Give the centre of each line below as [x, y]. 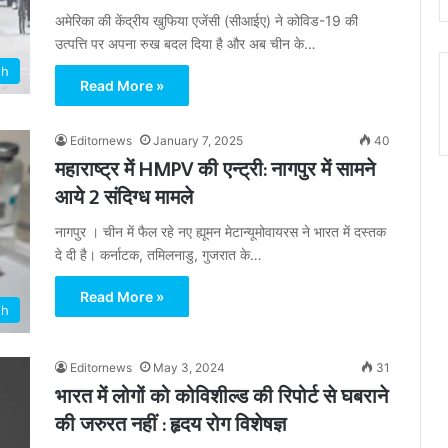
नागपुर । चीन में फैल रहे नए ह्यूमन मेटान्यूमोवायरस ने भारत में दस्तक [220, 231]
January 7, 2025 [198, 140]
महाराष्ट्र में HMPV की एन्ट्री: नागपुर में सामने [215, 168]
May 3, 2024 [189, 368]
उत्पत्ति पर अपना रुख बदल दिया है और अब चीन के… [185, 43]
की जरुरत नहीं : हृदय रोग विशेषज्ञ [170, 423]
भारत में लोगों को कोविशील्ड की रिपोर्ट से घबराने [221, 395]
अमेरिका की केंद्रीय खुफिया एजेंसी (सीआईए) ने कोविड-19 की [206, 20]
